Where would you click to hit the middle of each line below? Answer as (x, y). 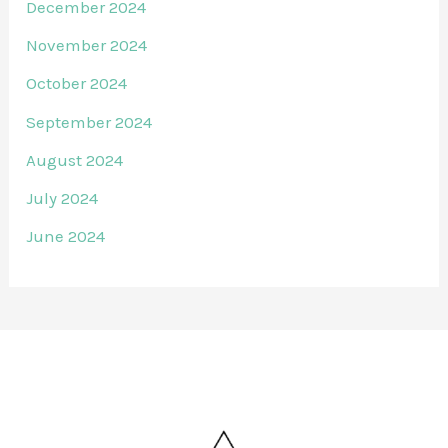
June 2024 (66, 236)
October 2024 (77, 83)
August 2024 (75, 159)
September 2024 (89, 121)
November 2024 (87, 45)
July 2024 (62, 198)
